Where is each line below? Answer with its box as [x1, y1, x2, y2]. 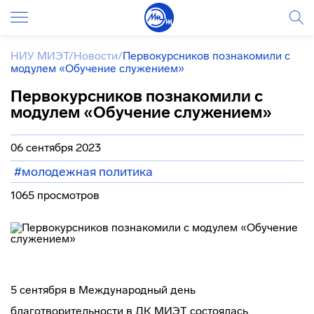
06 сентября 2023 [11, 141, 101, 154]
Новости [74, 49, 118, 62]
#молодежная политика [14, 164, 153, 179]
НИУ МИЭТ [11, 49, 69, 62]
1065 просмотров [11, 189, 100, 202]
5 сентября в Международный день [11, 283, 196, 296]
